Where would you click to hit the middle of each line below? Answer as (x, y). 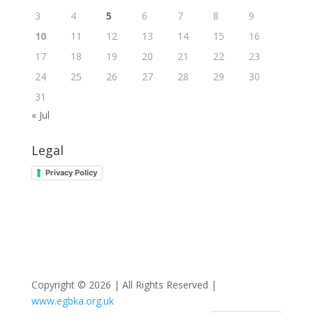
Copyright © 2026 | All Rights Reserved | (124, 284)
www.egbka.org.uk (72, 300)
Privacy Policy (71, 172)
